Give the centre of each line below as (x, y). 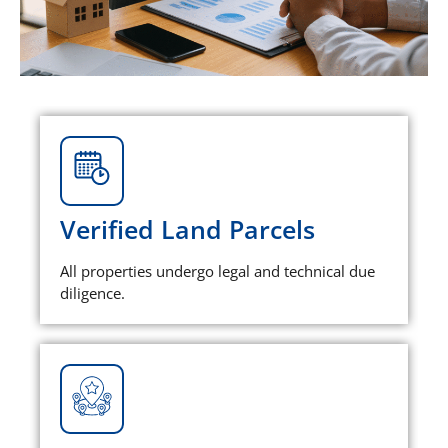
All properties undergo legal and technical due (217, 271)
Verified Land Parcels (187, 229)
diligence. (92, 293)
